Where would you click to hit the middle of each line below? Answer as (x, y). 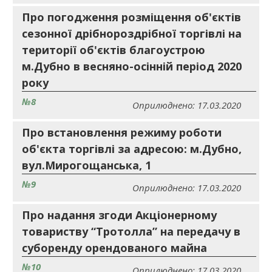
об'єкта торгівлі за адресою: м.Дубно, (132, 149)
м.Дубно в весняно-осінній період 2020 (132, 66)
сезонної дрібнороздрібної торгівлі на (132, 33)
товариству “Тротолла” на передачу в (131, 231)
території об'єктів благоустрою (114, 50)
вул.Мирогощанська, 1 (87, 165)
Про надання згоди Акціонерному (119, 215)
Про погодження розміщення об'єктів (131, 17)
